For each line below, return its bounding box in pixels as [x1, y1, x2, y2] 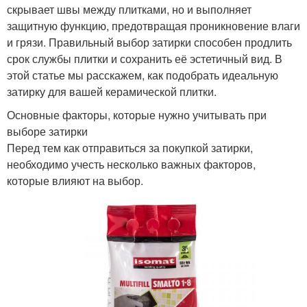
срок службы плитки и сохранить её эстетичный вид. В [7, 51, 282, 67]
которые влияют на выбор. [7, 173, 143, 189]
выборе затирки [7, 123, 88, 140]
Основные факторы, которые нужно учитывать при [7, 107, 267, 123]
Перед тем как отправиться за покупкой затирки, [7, 140, 253, 156]
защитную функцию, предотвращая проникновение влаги [7, 18, 300, 34]
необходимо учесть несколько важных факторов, [7, 156, 256, 173]
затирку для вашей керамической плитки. [7, 84, 217, 100]
